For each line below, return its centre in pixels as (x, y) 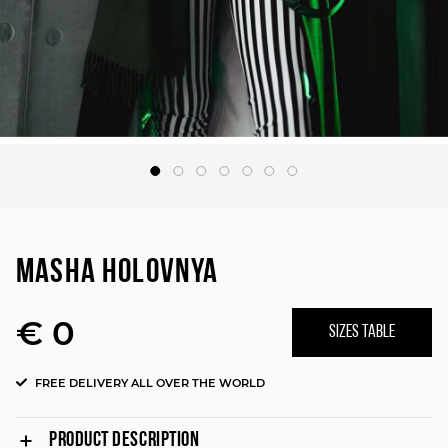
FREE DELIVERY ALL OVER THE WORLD (150, 383)
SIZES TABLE (361, 333)
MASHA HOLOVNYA (117, 273)
